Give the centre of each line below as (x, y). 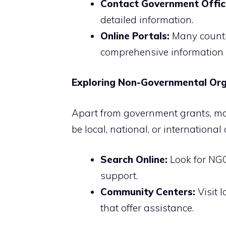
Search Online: (134, 160)
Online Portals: (135, 36)
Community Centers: (148, 192)
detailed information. (147, 19)
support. (119, 176)
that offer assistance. (147, 208)
